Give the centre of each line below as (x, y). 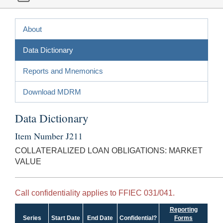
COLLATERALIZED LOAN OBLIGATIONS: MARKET (109, 150)
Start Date (66, 218)
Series (32, 218)
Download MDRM (52, 92)
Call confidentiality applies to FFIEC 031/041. (95, 193)
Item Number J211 (49, 136)
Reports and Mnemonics (63, 71)
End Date (100, 218)
